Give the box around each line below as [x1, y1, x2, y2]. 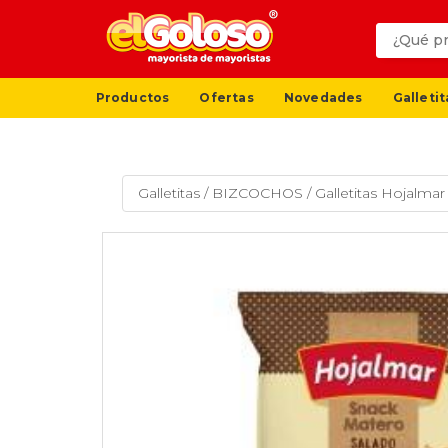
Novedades [283, 89, 363, 105]
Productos [95, 89, 170, 105]
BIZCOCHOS [212, 184, 303, 203]
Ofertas [199, 89, 254, 105]
